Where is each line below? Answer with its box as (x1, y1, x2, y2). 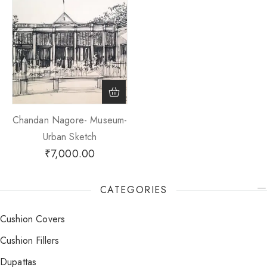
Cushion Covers (7, 212, 66, 226)
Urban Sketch (42, 130, 97, 144)
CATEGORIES (100, 183, 167, 197)
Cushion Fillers (7, 234, 60, 247)
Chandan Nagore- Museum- (12, 113, 128, 127)
